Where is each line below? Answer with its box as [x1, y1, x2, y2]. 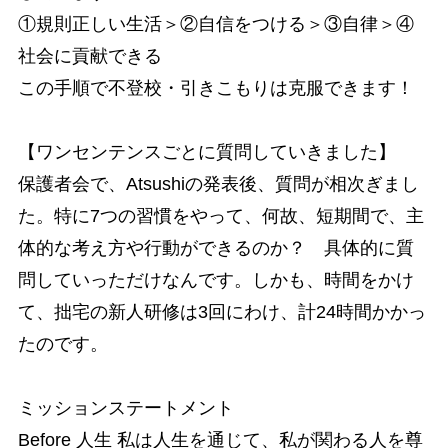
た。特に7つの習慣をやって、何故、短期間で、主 [17, 206, 424, 226]
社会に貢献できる [17, 46, 162, 66]
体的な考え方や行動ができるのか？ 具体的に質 [17, 238, 414, 258]
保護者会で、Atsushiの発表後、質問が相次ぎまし [17, 174, 419, 194]
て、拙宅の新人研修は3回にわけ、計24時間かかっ [17, 302, 426, 322]
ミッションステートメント [17, 398, 234, 418]
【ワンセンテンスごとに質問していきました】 [17, 142, 396, 162]
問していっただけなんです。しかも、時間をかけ [17, 270, 414, 290]
